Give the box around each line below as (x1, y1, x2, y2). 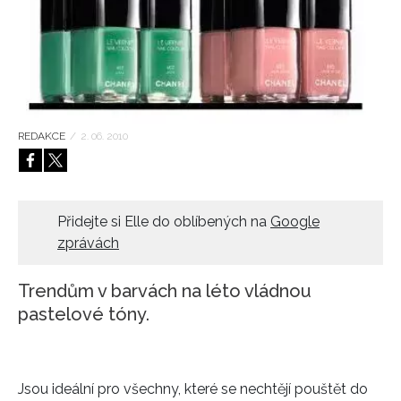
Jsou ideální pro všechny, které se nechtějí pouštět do (18, 380, 368, 398)
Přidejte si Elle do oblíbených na (57, 213, 270, 231)
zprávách (57, 235, 119, 252)
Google (270, 213, 320, 231)
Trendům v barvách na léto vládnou (18, 280, 311, 303)
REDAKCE (18, 130, 65, 143)
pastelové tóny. (18, 303, 149, 326)
